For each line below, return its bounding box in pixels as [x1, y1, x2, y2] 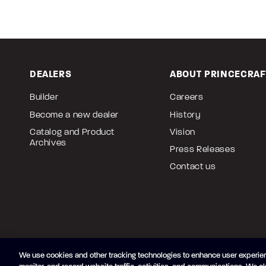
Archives [29, 137, 67, 148]
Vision [170, 126, 196, 137]
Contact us [170, 161, 216, 172]
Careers [170, 91, 204, 103]
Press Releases [170, 144, 236, 154]
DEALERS [29, 68, 72, 80]
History [170, 109, 201, 120]
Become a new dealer [29, 109, 119, 120]
